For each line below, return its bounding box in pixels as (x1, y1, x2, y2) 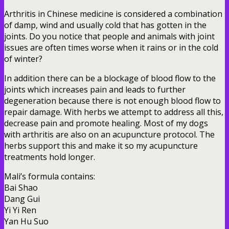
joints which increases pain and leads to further (4, 83, 186, 95)
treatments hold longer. (4, 151, 95, 163)
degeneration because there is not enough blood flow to (4, 95, 221, 106)
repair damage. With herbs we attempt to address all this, (4, 106, 223, 118)
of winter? (4, 53, 42, 64)
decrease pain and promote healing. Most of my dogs (4, 117, 208, 129)
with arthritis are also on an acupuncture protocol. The (4, 128, 215, 140)
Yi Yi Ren (4, 204, 36, 216)
